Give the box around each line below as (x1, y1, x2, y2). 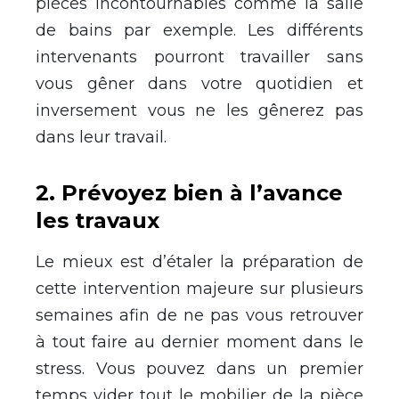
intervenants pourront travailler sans (36, 47, 363, 68)
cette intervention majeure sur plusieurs (36, 279, 363, 299)
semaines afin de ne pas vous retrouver (36, 305, 363, 326)
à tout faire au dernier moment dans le (36, 332, 363, 353)
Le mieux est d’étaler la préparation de (36, 252, 363, 273)
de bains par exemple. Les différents (36, 20, 363, 41)
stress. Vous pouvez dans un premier (36, 359, 363, 379)
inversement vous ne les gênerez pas (36, 101, 363, 121)
